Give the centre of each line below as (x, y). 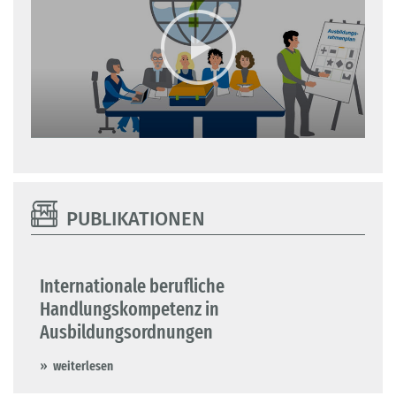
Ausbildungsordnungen (126, 332)
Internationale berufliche (132, 286)
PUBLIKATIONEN (136, 219)
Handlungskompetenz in (129, 309)
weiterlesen (83, 366)
